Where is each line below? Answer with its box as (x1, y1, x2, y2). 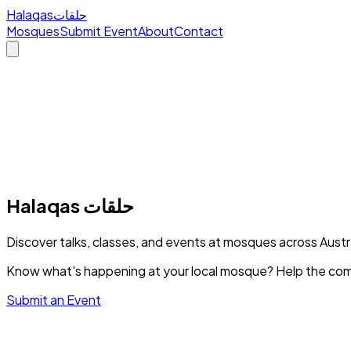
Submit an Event (6, 291, 101, 308)
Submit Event (60, 23, 138, 39)
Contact (174, 23, 223, 39)
